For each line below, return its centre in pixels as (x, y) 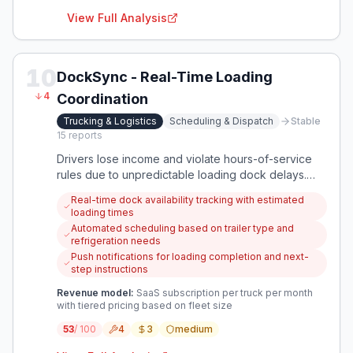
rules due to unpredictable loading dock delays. (182, 175)
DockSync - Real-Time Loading (165, 77)
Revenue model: (95, 293)
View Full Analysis (117, 18)
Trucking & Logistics (110, 121)
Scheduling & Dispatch (221, 121)
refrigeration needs (115, 241)
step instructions (109, 269)
